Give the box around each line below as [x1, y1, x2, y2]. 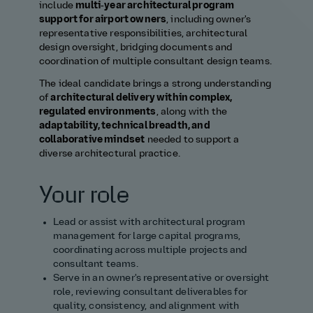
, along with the [156, 107, 228, 118]
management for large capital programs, [53, 231, 241, 242]
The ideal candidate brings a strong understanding [39, 79, 271, 90]
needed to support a [145, 135, 240, 146]
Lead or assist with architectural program [53, 217, 246, 228]
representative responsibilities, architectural [39, 28, 248, 39]
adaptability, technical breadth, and [39, 121, 210, 132]
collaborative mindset [39, 135, 145, 146]
